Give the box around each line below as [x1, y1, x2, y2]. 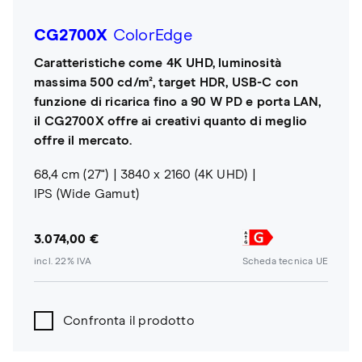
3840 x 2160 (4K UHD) [120, 167, 248, 181]
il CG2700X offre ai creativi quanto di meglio [34, 114, 308, 128]
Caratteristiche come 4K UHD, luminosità [34, 56, 282, 69]
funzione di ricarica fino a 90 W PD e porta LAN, [34, 95, 322, 108]
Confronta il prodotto [63, 314, 195, 328]
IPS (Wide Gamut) [34, 187, 139, 200]
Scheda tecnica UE [242, 257, 328, 267]
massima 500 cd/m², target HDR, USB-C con [34, 75, 299, 89]
